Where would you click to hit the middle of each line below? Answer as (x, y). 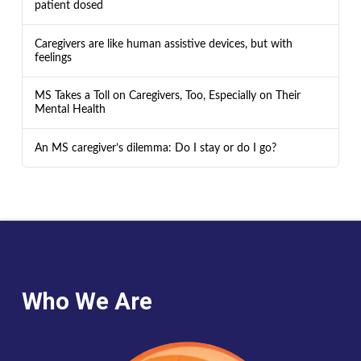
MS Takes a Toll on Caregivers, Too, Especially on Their (167, 96)
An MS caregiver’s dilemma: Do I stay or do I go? (155, 148)
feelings (53, 57)
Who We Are (87, 301)
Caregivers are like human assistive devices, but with (163, 44)
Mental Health (70, 110)
